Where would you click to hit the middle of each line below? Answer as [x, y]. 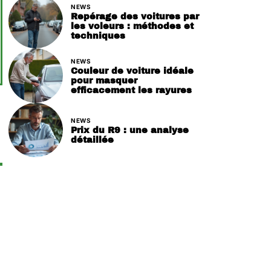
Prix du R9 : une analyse [130, 130]
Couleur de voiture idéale [132, 70]
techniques [98, 35]
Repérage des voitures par [135, 16]
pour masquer [104, 80]
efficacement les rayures [131, 90]
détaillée [92, 139]
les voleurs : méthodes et [132, 26]
